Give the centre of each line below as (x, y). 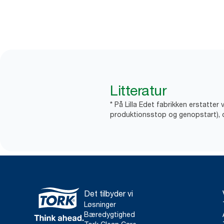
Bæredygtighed (109, 214)
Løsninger (100, 204)
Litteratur (138, 90)
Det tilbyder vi (108, 193)
